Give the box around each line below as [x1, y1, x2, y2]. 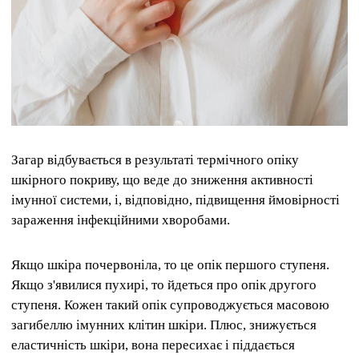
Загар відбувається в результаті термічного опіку [11, 152, 299, 168]
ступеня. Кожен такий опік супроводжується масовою [11, 296, 329, 313]
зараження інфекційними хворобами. [11, 212, 236, 228]
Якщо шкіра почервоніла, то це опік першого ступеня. [11, 256, 329, 272]
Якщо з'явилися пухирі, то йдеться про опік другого [11, 276, 317, 292]
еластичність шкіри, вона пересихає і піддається [11, 337, 295, 353]
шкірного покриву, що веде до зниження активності [11, 172, 313, 188]
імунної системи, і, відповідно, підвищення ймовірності [11, 192, 340, 208]
